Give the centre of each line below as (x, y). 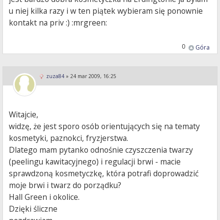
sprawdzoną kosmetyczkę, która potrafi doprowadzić (104, 174)
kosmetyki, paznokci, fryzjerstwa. (69, 138)
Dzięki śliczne (33, 209)
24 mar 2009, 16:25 (93, 76)
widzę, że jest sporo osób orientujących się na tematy (105, 126)
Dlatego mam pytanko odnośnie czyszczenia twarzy (101, 150)
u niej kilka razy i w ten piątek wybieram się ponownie (106, 11)
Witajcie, (24, 115)
